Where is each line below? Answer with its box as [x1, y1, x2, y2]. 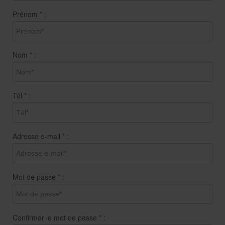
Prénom [13, 9, 40, 19]
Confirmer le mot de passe [13, 212, 99, 222]
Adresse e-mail [13, 131, 62, 141]
